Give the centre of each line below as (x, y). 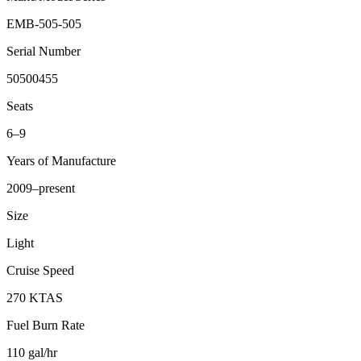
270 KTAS (35, 298)
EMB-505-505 (44, 24)
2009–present (41, 189)
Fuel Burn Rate (46, 326)
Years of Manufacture (61, 161)
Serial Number (44, 52)
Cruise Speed (40, 271)
